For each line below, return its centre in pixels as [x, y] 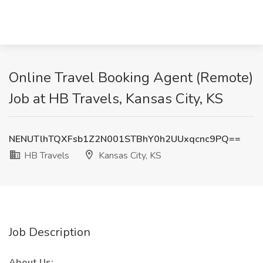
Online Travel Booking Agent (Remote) [131, 77]
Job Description [50, 232]
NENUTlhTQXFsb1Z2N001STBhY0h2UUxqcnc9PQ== [125, 139]
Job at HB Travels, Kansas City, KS [116, 99]
